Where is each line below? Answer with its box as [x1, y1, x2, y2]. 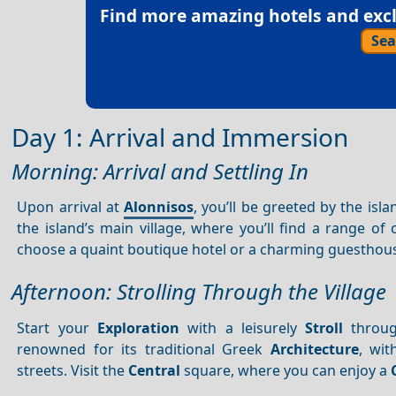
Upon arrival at [17, 197, 125, 217]
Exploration [96, 317, 179, 338]
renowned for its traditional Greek [17, 339, 270, 359]
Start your [17, 317, 97, 338]
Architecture [270, 339, 359, 359]
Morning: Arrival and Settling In [11, 156, 308, 186]
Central [128, 360, 181, 380]
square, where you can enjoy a [180, 360, 392, 380]
